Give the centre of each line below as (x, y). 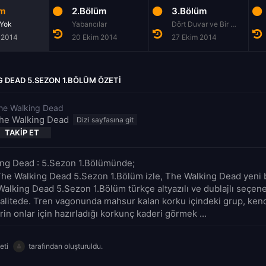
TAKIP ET (22, 132)
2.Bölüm (89, 11)
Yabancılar (89, 24)
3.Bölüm (189, 11)
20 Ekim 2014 (95, 37)
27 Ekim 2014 (194, 37)
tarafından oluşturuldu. (66, 246)
